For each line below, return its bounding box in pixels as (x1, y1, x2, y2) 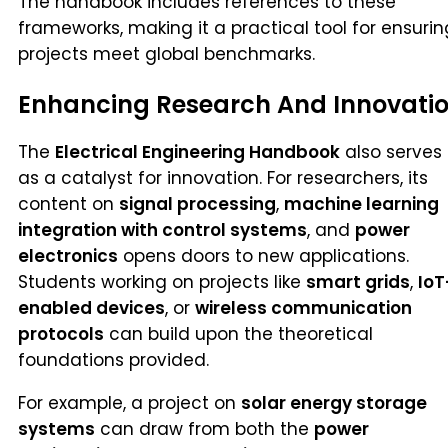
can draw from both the (95, 417, 314, 442)
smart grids (306, 270, 410, 295)
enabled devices (18, 296, 165, 321)
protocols (18, 322, 104, 347)
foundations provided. (18, 348, 209, 373)
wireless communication (195, 296, 412, 321)
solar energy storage (241, 391, 427, 416)
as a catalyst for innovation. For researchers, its (18, 166, 428, 191)
